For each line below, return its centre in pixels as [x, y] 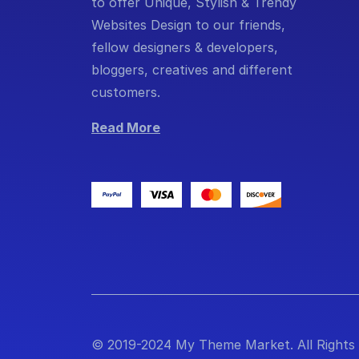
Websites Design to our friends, [188, 24]
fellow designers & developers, [185, 47]
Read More [126, 127]
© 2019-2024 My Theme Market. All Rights [223, 344]
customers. [126, 92]
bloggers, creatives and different [192, 69]
